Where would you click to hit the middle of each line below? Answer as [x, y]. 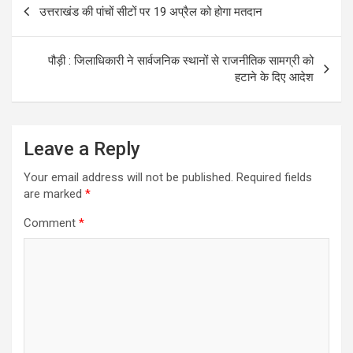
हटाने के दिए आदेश [274, 77]
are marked [54, 193]
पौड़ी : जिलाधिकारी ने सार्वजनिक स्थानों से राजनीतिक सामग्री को [181, 60]
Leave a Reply [82, 149]
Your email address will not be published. [128, 177]
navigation [57, 24]
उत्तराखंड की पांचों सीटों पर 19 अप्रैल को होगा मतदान [151, 11]
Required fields [274, 177]
